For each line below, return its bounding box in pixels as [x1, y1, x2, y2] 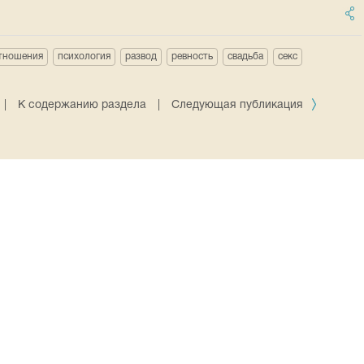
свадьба [227, 52, 263, 61]
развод [125, 52, 157, 61]
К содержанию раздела [18, 100, 147, 110]
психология [58, 52, 110, 61]
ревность [171, 52, 213, 61]
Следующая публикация [171, 100, 307, 110]
